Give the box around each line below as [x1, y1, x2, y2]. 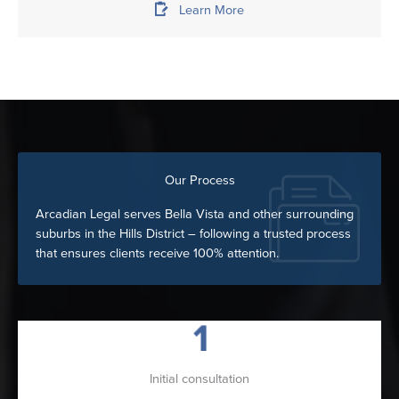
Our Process [164, 170, 235, 191]
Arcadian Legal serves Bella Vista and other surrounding [36, 203, 354, 224]
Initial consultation [150, 369, 249, 389]
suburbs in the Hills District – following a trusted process [36, 223, 351, 243]
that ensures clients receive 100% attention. [36, 242, 279, 263]
